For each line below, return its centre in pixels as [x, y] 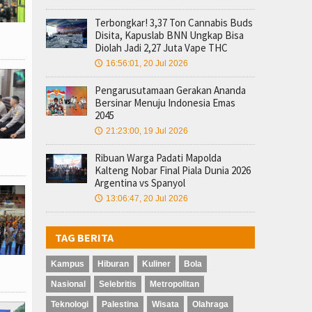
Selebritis [118, 284]
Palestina [120, 304]
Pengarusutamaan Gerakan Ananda [170, 90]
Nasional [68, 284]
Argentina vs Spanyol [140, 183]
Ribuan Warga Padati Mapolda [158, 158]
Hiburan [113, 264]
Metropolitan [174, 284]
